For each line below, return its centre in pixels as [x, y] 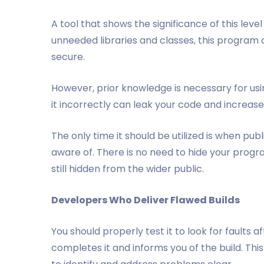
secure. [69, 57]
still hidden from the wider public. [128, 169]
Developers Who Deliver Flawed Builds [146, 200]
